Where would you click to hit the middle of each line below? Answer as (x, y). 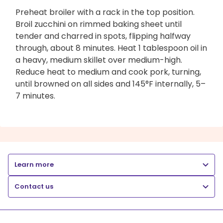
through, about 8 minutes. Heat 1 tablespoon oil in (111, 48)
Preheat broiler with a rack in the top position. (105, 12)
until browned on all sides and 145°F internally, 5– (111, 84)
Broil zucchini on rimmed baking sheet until (99, 24)
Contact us (34, 186)
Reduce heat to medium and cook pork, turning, (108, 72)
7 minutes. (35, 96)
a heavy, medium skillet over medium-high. (99, 60)
